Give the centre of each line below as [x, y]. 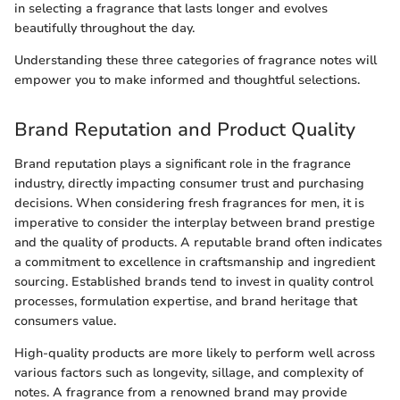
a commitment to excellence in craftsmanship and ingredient [195, 262]
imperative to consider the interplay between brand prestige [195, 222]
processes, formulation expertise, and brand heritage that [186, 301]
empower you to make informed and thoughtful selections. [187, 80]
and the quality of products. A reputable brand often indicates [198, 242]
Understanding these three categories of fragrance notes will [196, 61]
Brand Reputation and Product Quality [185, 130]
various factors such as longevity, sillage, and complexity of [189, 372]
